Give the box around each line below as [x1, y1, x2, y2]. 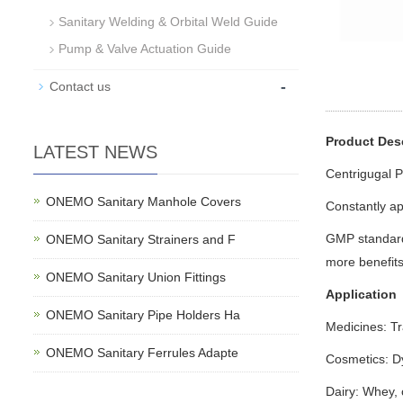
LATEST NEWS [33, 141, 157, 162]
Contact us [49, 78, 111, 94]
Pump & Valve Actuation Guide [58, 40, 231, 56]
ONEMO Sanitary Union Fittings [46, 269, 226, 284]
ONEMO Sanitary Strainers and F [46, 231, 236, 246]
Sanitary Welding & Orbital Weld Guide [58, 13, 278, 29]
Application [326, 286, 397, 301]
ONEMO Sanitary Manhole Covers [46, 193, 241, 209]
